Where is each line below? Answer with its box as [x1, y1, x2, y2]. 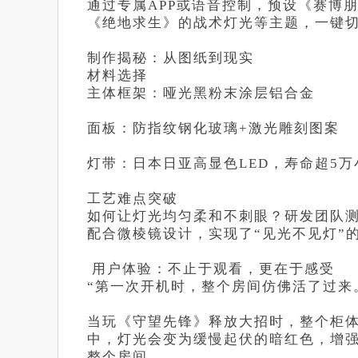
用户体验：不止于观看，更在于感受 [87, 261, 335, 276]
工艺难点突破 [87, 191, 178, 206]
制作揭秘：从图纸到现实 [87, 50, 254, 66]
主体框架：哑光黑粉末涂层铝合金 [87, 86, 315, 101]
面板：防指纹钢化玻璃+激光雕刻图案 [87, 121, 340, 136]
